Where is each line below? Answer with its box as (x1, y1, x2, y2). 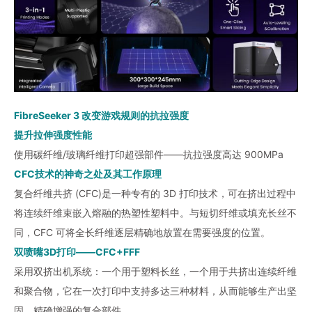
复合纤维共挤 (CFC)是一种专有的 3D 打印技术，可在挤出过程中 (14, 187, 296, 200)
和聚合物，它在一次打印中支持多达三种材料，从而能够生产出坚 (14, 285, 297, 297)
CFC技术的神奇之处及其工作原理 (14, 168, 162, 180)
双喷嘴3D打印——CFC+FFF (14, 246, 140, 258)
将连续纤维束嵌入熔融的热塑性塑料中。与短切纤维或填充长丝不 (14, 207, 297, 219)
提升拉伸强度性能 (14, 129, 92, 141)
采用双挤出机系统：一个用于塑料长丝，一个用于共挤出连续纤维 (14, 265, 297, 278)
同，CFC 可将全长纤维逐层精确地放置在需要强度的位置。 (14, 226, 270, 239)
